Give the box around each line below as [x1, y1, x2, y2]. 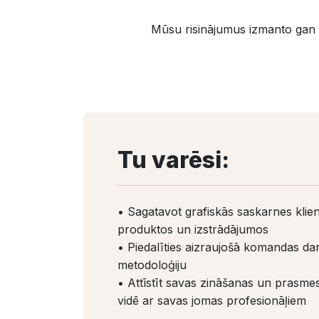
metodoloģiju [117, 258, 187, 272]
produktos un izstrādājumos [117, 222, 276, 236]
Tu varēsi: [117, 146, 229, 174]
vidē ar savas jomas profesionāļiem [117, 293, 306, 308]
